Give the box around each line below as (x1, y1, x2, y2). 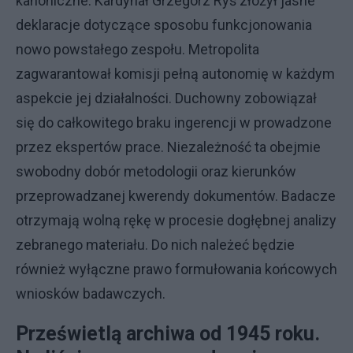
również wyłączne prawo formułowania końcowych (16, 261, 337, 277)
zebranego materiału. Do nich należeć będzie (16, 236, 295, 253)
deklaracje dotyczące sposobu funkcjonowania (16, 17, 312, 33)
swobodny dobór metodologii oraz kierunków (16, 163, 296, 180)
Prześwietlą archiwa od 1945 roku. (16, 322, 320, 345)
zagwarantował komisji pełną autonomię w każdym (16, 65, 335, 82)
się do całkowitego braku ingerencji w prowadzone (16, 114, 332, 131)
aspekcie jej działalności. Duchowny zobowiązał (16, 90, 317, 106)
